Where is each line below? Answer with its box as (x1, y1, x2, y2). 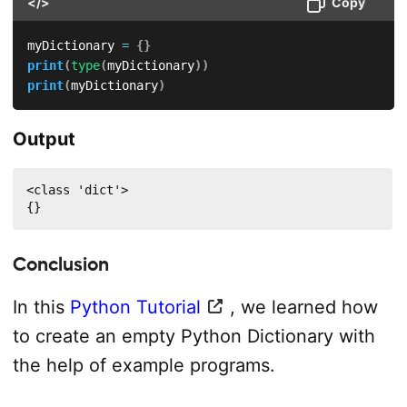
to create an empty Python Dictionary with (12, 324, 375, 347)
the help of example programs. (12, 353, 275, 376)
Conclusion (12, 253, 109, 275)
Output (12, 127, 75, 150)
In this (12, 295, 70, 318)
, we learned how (229, 295, 378, 318)
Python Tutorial (69, 295, 201, 318)
